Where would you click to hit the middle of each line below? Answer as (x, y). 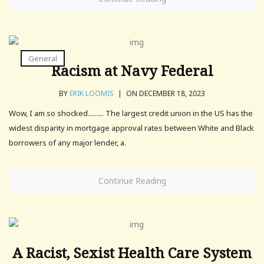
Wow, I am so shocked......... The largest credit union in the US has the (131, 113)
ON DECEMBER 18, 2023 (165, 93)
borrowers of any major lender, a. (67, 142)
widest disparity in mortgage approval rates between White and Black (131, 128)
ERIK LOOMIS (92, 93)
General (43, 58)
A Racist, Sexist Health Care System (132, 252)
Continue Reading (132, 180)
